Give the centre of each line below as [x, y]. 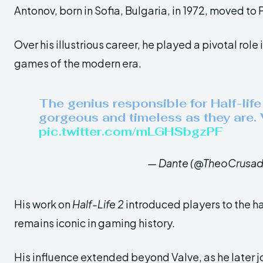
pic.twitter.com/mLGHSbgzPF [131, 131]
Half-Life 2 [98, 204]
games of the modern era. [78, 63]
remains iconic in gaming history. [95, 223]
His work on [43, 204]
